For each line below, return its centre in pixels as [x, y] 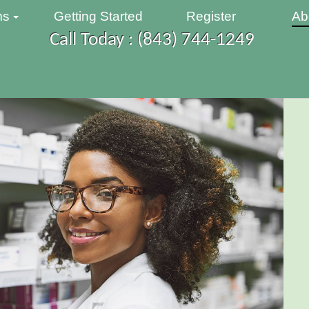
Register [211, 16]
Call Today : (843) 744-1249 [152, 40]
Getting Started [98, 16]
